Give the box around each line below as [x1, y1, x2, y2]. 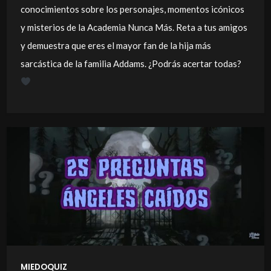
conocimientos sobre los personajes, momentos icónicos [20, 3, 244, 15]
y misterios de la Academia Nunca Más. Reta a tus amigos [20, 21, 247, 33]
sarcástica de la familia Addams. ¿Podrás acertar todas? [20, 57, 241, 69]
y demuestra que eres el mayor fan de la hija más [20, 39, 211, 51]
